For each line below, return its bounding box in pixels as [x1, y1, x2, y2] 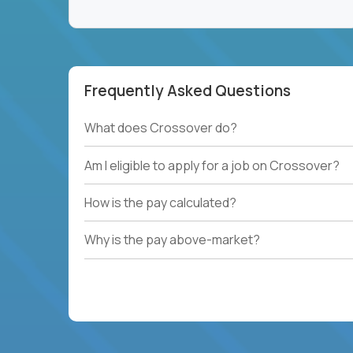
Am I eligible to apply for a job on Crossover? [84, 156, 340, 174]
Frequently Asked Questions [84, 80, 291, 101]
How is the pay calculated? [84, 193, 236, 211]
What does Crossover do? [84, 119, 237, 137]
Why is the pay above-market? [84, 231, 260, 249]
